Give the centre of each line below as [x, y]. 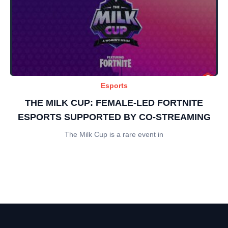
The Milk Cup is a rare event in [114, 134]
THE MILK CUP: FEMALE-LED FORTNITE [114, 103]
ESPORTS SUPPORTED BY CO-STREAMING [114, 117]
